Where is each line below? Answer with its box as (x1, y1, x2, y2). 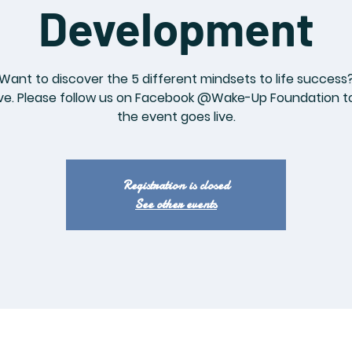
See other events (135, 196, 217, 213)
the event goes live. (116, 108, 236, 126)
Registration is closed (123, 177, 229, 194)
